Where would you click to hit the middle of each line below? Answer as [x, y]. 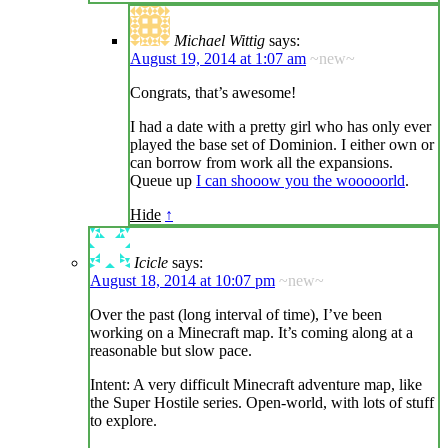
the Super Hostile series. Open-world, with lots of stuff [262, 403]
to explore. [123, 421]
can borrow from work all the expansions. [261, 163]
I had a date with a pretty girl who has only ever [280, 127]
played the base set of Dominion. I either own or [282, 145]
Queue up [163, 181]
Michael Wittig [219, 41]
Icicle [151, 263]
